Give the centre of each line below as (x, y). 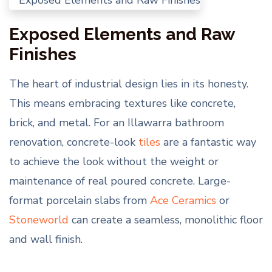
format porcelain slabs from (80, 200)
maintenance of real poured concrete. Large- (120, 181)
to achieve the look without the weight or (114, 161)
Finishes (43, 54)
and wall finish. (46, 239)
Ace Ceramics (183, 200)
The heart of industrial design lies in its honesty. (129, 83)
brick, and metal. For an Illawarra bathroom (117, 122)
